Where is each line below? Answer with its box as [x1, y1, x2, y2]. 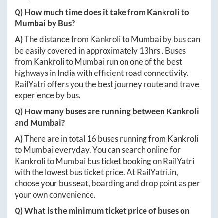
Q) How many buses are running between [15, 106, 166, 117]
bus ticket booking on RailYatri [86, 156, 194, 166]
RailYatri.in [137, 167, 176, 178]
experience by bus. [15, 90, 81, 101]
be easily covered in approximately [15, 45, 139, 56]
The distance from [24, 34, 90, 45]
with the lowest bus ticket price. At [15, 167, 137, 178]
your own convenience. [15, 189, 96, 200]
